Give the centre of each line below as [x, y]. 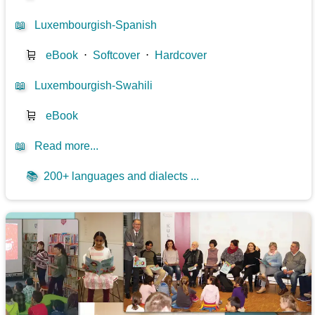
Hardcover [181, 55]
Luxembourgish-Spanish [96, 25]
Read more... [67, 146]
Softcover [117, 55]
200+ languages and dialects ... [119, 176]
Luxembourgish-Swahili [94, 85]
